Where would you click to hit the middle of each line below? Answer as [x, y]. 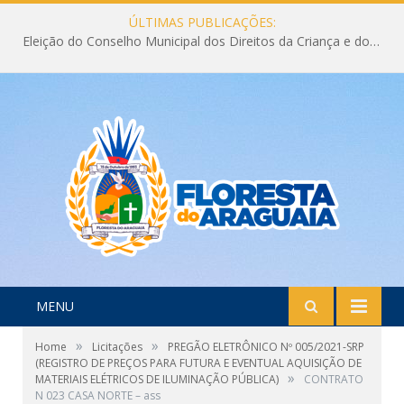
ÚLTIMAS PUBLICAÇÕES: [202, 22]
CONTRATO [334, 379]
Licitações [117, 347]
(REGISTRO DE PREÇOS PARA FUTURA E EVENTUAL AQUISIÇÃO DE [198, 363]
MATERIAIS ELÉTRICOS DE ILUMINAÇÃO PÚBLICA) [157, 379]
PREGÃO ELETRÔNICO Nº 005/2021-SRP [266, 347]
